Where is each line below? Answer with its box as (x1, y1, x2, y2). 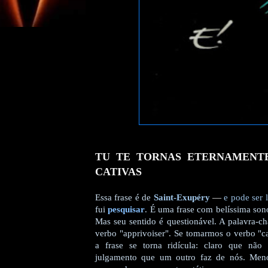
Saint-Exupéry (153, 193, 210, 203)
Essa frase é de (95, 193, 154, 203)
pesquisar (108, 205, 145, 215)
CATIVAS (95, 166, 142, 178)
